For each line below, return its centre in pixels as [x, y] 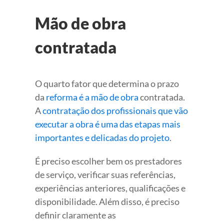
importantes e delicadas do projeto [102, 138]
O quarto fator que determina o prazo [107, 84]
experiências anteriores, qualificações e [110, 188]
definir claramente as [75, 215]
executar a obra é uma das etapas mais [108, 124]
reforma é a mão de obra [92, 97]
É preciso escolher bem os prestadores [108, 161]
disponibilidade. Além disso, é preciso [107, 202]
